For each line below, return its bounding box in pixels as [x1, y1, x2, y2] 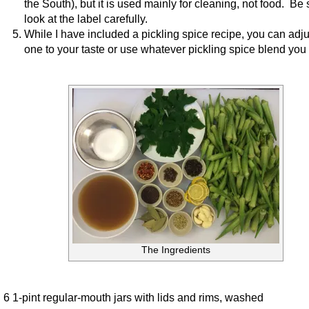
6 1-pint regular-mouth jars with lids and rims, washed [3, 290, 263, 303]
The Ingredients [141, 244, 210, 255]
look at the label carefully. [24, 12, 148, 25]
